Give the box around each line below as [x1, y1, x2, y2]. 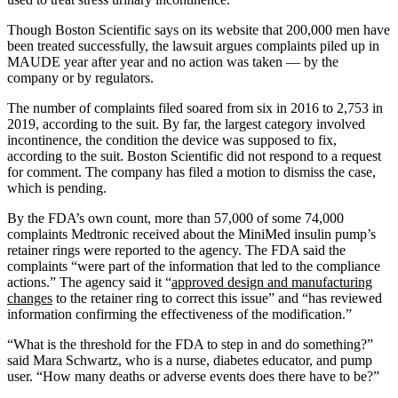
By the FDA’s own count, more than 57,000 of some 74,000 [7, 210, 344, 226]
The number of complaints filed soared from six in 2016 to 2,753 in [7, 99, 383, 115]
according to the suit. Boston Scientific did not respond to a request [7, 147, 381, 163]
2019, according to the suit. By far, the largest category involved [7, 115, 365, 131]
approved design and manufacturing [171, 274, 372, 290]
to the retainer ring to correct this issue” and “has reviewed [52, 290, 382, 306]
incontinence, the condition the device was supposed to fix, [7, 131, 337, 147]
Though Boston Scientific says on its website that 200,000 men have [7, 21, 390, 37]
